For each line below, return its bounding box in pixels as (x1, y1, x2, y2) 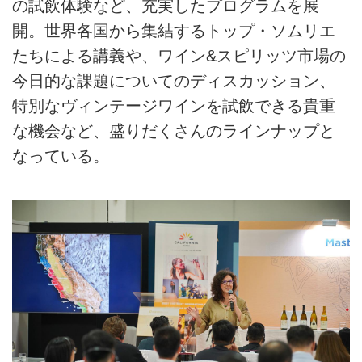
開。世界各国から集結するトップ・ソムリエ (12, 21, 335, 40)
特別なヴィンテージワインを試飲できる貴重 (12, 96, 335, 115)
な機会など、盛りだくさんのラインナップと (12, 121, 335, 140)
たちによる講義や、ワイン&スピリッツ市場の (12, 46, 346, 65)
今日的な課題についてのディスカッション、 (12, 71, 335, 90)
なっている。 (12, 146, 109, 165)
